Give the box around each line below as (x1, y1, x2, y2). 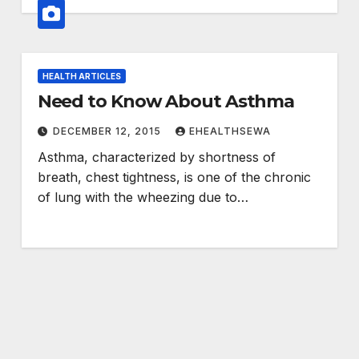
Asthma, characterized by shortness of (37, 149, 276, 166)
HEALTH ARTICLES (42, 71, 121, 82)
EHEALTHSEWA (188, 125, 271, 138)
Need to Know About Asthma (224, 91, 295, 113)
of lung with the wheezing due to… (37, 189, 248, 206)
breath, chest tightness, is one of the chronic (37, 169, 311, 186)
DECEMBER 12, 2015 (52, 125, 164, 138)
